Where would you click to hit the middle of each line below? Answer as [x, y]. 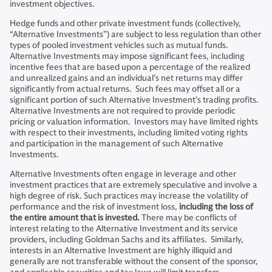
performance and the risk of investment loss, [94, 207]
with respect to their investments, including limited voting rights [129, 133]
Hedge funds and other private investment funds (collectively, [125, 23]
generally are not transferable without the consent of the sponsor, [134, 261]
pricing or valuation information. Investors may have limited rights [134, 122]
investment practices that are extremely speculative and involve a [134, 185]
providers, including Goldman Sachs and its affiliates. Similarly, [127, 240]
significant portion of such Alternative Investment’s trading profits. [134, 100]
